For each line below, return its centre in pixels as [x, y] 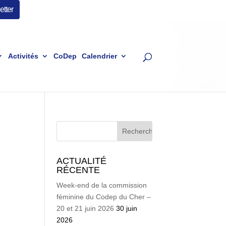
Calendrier [99, 56]
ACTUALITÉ [82, 161]
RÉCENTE [78, 170]
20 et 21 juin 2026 [86, 208]
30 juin [127, 208]
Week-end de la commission [102, 185]
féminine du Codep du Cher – [104, 197]
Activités [23, 56]
